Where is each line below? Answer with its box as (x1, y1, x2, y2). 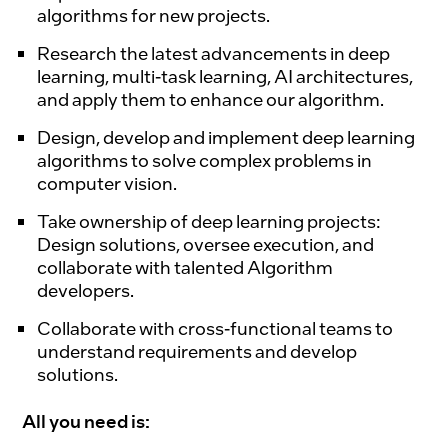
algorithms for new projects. (37, 3, 271, 26)
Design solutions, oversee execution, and (37, 232, 375, 255)
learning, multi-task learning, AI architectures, (37, 64, 414, 87)
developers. (37, 278, 135, 301)
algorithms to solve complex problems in (37, 148, 373, 171)
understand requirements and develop (37, 339, 358, 362)
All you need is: (22, 409, 151, 433)
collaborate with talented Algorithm (37, 255, 334, 278)
